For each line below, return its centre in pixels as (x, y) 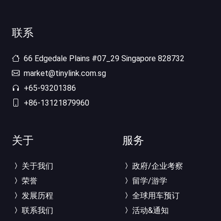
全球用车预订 (155, 196)
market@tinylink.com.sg (64, 73)
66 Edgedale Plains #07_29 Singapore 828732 (103, 58)
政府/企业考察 (157, 166)
